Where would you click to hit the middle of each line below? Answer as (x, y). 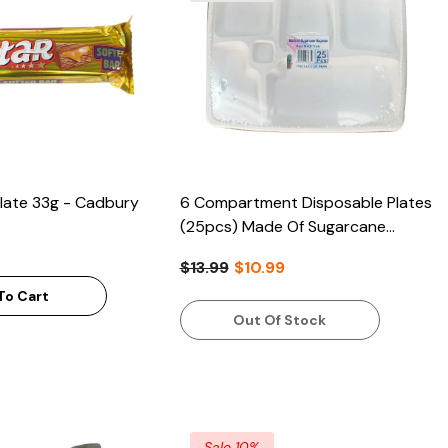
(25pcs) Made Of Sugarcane (282, 226)
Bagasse (210, 250)
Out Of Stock (280, 320)
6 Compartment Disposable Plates (305, 202)
